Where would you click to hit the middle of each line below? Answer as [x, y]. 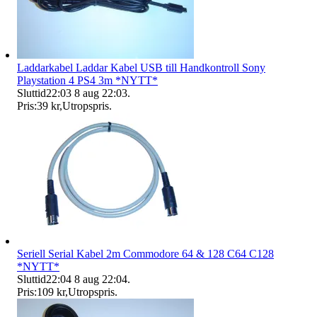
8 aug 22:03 [101, 93]
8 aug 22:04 [101, 279]
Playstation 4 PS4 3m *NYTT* [87, 80]
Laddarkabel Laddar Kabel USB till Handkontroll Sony [141, 67]
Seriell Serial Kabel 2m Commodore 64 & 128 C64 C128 [145, 253]
